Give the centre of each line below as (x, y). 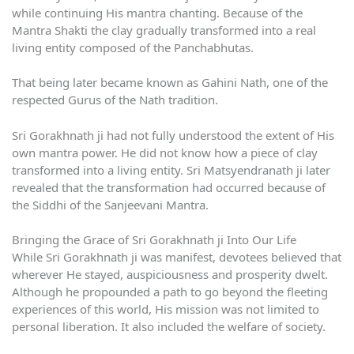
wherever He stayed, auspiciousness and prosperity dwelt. (170, 275)
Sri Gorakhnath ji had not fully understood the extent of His (173, 135)
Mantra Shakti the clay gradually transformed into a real (164, 30)
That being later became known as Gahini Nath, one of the (170, 83)
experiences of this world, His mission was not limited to (166, 309)
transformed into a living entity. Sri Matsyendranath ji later (171, 169)
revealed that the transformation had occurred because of (169, 187)
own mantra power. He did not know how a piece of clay (165, 152)
